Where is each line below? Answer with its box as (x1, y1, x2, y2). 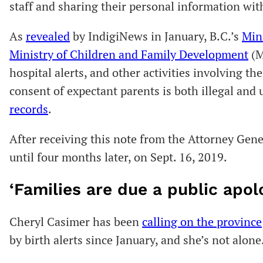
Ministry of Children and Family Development (9, 46, 248, 62)
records (9, 100, 48, 117)
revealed (26, 28, 70, 44)
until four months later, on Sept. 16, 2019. (9, 149, 230, 165)
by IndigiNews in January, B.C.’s (70, 28, 242, 44)
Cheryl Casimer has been (9, 214, 142, 230)
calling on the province (142, 214, 262, 230)
